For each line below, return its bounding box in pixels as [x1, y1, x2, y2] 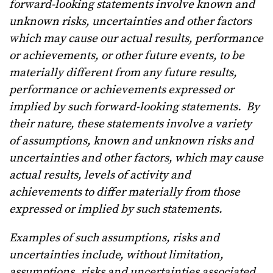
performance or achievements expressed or [9, 83, 234, 97]
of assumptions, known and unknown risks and [9, 134, 253, 149]
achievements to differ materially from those [9, 185, 240, 200]
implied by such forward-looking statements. [9, 100, 241, 115]
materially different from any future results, [9, 66, 237, 80]
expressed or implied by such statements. [9, 202, 222, 217]
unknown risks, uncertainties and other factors [9, 15, 252, 29]
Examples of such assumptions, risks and [9, 231, 219, 246]
